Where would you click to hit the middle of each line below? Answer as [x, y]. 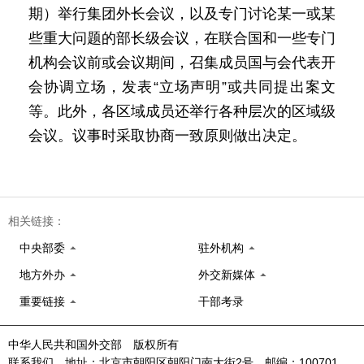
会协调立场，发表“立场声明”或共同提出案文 [182, 87]
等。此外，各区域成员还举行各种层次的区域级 [182, 111]
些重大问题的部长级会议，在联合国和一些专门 [182, 38]
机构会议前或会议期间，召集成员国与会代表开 [182, 63]
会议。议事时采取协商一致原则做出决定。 [167, 136]
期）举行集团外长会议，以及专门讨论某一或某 [182, 14]
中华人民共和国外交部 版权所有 [93, 344]
